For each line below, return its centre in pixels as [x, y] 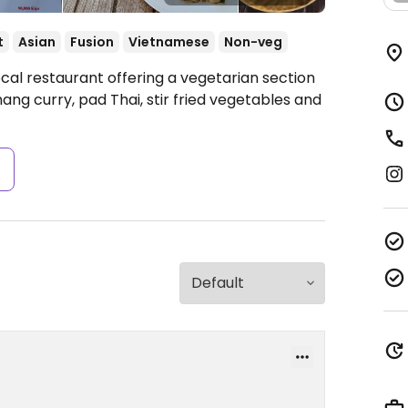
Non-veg [253, 42]
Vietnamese [169, 42]
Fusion [92, 42]
